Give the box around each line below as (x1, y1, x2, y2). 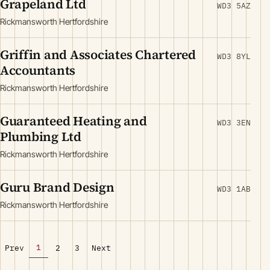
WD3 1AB (217, 184, 251, 194)
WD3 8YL (217, 51, 251, 61)
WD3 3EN (217, 118, 251, 128)
